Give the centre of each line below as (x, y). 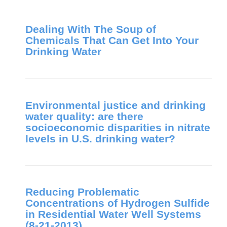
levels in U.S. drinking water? (100, 138)
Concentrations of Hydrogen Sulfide (118, 203)
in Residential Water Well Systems (113, 214)
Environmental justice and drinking (116, 105)
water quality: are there (84, 116)
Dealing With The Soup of (91, 29)
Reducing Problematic (82, 192)
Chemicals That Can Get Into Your (112, 41)
